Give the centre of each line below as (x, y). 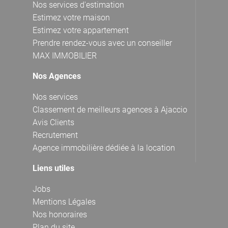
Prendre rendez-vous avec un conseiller (102, 43)
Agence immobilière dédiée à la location (104, 148)
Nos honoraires (60, 214)
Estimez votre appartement (81, 30)
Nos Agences (57, 76)
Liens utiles (53, 168)
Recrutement (55, 135)
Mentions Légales (64, 202)
